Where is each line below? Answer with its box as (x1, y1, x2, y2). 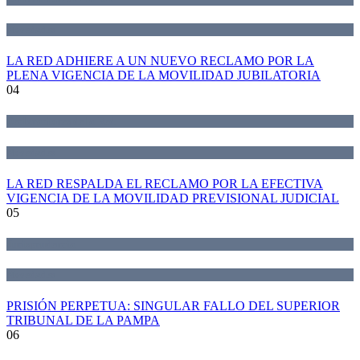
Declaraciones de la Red (6, 115, 115, 128)
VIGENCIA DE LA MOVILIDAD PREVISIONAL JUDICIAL (6, 190, 339, 205)
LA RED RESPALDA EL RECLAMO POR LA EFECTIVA (6, 176, 323, 190)
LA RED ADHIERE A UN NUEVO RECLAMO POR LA (6, 54, 314, 68)
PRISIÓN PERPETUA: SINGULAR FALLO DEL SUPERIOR (6, 299, 340, 313)
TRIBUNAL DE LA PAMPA (6, 313, 160, 328)
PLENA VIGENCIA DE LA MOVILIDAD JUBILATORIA (6, 68, 321, 83)
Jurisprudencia (6, 237, 76, 250)
